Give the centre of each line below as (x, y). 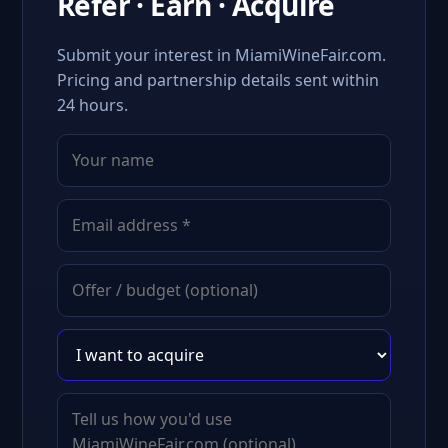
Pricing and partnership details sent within (218, 80)
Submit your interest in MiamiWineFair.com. (221, 55)
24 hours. (92, 105)
